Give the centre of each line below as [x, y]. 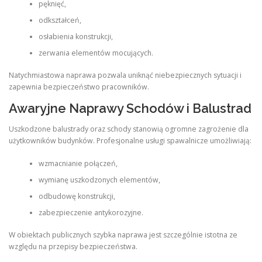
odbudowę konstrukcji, [77, 196]
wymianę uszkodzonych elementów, [99, 180]
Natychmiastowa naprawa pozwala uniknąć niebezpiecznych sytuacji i [125, 75]
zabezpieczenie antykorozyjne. [91, 212]
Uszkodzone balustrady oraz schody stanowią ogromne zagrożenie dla [129, 129]
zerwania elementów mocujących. [96, 53]
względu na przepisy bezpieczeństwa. [73, 246]
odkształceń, [60, 20]
